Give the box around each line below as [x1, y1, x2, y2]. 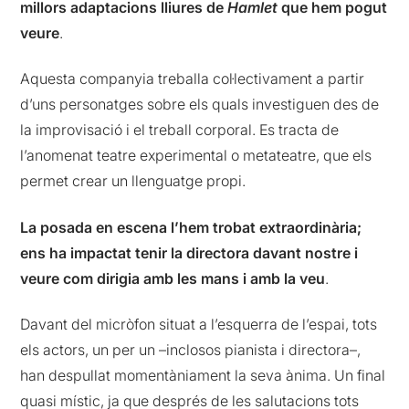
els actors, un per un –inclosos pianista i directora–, [20, 341, 362, 360]
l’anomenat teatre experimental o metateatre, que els [20, 146, 372, 165]
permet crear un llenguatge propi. [20, 172, 246, 191]
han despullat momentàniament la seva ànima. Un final [20, 366, 386, 385]
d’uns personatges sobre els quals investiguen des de [20, 95, 380, 114]
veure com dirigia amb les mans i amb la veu [20, 268, 326, 288]
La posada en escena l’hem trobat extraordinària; [20, 217, 362, 236]
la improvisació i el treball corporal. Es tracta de [20, 121, 340, 140]
